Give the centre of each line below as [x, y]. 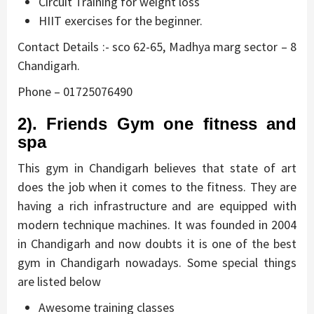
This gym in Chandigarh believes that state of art [157, 168]
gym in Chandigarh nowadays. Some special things [157, 262]
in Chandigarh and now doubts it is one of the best [157, 243]
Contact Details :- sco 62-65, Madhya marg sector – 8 [157, 46]
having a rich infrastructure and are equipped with [157, 205]
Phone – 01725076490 [75, 91]
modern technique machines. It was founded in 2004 [157, 224]
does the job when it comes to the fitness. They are [157, 186]
